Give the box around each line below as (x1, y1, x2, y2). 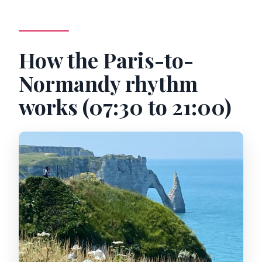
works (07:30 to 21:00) (19, 92, 232, 120)
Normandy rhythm (19, 68, 198, 97)
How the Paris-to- (19, 45, 194, 74)
